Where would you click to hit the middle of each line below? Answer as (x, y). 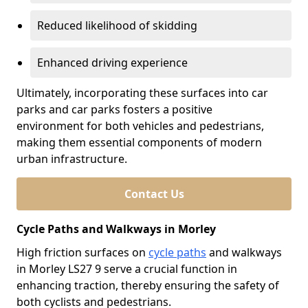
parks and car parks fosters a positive (114, 109)
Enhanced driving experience (112, 63)
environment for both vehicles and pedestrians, (140, 126)
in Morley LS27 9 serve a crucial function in (127, 269)
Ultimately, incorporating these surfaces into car (142, 93)
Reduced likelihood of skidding (117, 25)
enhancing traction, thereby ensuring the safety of (148, 285)
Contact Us (154, 194)
